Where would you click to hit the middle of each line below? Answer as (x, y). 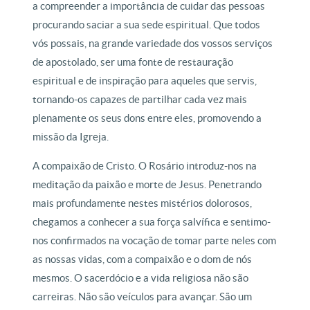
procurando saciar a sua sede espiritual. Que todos (147, 25)
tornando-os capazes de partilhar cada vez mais (140, 99)
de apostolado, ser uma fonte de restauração (133, 62)
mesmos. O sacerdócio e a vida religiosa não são (141, 278)
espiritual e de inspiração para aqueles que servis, (145, 81)
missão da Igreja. (71, 137)
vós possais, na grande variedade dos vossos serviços (153, 43)
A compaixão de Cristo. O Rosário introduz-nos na (145, 166)
